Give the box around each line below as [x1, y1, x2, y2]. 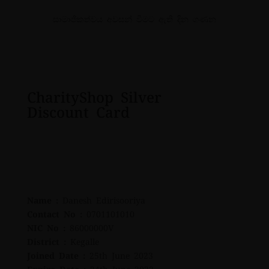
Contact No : [26, 209, 82, 220]
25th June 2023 [85, 250, 153, 262]
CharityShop [26, 88, 113, 107]
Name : [26, 195, 58, 207]
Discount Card [26, 103, 130, 122]
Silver [120, 88, 162, 107]
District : [26, 237, 66, 248]
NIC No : [26, 223, 65, 234]
